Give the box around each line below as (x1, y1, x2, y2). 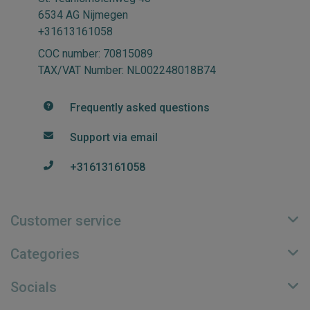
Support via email (70, 131, 158, 144)
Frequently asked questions (70, 101, 210, 114)
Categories (10, 246, 80, 262)
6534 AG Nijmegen (38, 8, 128, 21)
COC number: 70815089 (38, 47, 153, 60)
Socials (10, 279, 57, 295)
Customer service (10, 212, 121, 229)
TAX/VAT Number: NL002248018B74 (38, 64, 216, 77)
